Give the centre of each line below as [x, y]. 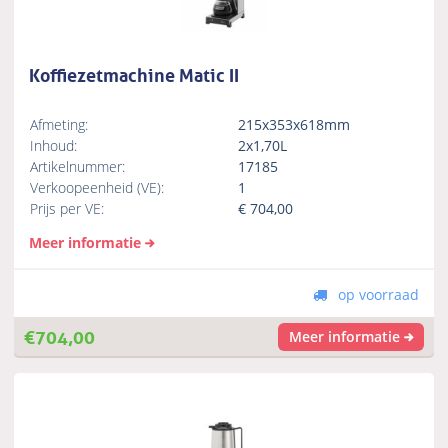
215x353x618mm [296, 124]
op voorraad [376, 294]
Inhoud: [54, 145]
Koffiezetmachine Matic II [134, 72]
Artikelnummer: [78, 166]
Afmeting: [59, 124]
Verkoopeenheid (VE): [97, 187]
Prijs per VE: [67, 208]
